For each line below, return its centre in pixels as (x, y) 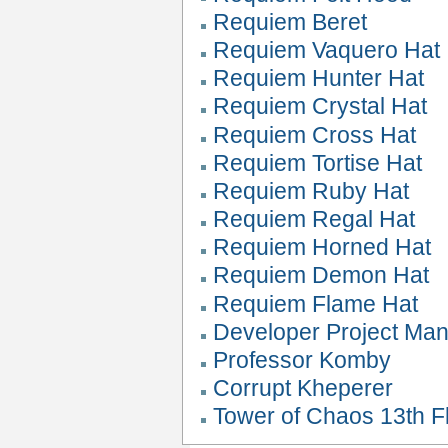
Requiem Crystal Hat (320, 106)
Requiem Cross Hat (315, 134)
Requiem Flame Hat (316, 303)
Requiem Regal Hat (314, 219)
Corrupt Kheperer (303, 388)
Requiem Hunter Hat (319, 78)
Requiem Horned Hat (322, 247)
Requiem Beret (290, 21)
